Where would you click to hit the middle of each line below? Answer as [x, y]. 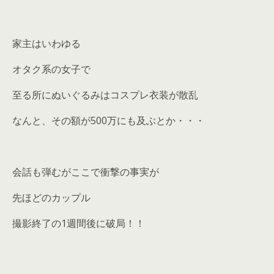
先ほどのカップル [51, 197]
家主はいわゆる [46, 43]
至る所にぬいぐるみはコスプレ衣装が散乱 [105, 94]
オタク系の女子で [51, 69]
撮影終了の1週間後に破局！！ [79, 223]
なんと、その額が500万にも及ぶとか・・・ [109, 120]
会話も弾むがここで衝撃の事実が [86, 172]
